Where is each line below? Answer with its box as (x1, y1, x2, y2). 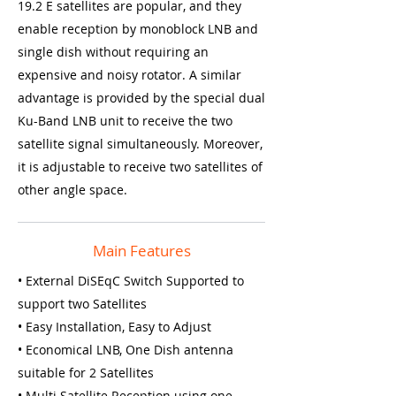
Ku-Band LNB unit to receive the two (18, 112, 232, 129)
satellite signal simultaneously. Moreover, (18, 135, 263, 152)
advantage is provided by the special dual (18, 89, 265, 106)
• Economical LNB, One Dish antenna (18, 341, 233, 358)
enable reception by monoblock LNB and (18, 20, 258, 37)
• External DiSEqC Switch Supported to (18, 272, 244, 289)
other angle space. (18, 181, 127, 198)
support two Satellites (18, 295, 147, 312)
